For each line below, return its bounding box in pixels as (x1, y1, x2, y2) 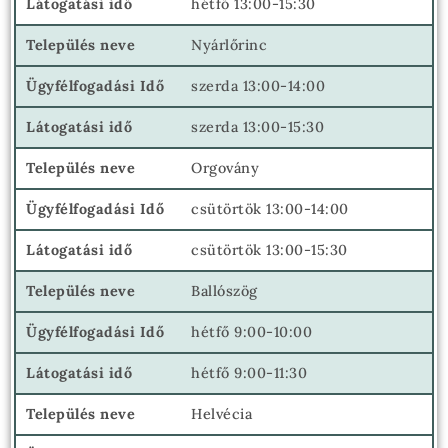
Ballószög (191, 282, 258, 300)
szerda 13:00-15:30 (191, 118, 325, 136)
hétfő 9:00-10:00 (191, 323, 313, 341)
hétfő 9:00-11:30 (191, 364, 308, 382)
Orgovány (191, 159, 260, 177)
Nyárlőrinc (191, 36, 268, 54)
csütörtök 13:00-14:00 (191, 200, 349, 218)
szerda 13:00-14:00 (191, 77, 326, 95)
